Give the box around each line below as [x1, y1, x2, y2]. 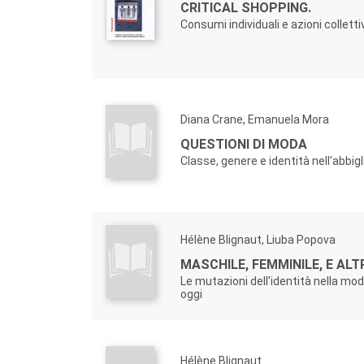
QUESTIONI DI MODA [180, 136, 307, 152]
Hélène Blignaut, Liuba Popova [180, 233, 336, 246]
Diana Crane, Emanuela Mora [180, 113, 329, 126]
